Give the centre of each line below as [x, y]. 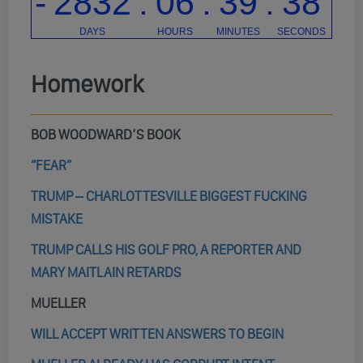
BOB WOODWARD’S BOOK [106, 135]
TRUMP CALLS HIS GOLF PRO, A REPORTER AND [166, 250]
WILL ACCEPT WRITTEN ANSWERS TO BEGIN [157, 334]
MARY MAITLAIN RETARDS [106, 272]
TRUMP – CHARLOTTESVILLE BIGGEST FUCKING [169, 196]
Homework [87, 84]
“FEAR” [51, 165]
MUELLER [58, 303]
